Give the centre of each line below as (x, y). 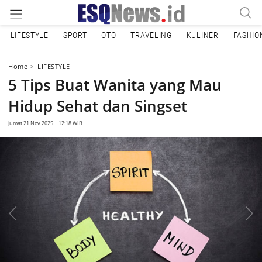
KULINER (202, 35)
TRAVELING (151, 35)
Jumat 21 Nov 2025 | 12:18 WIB (45, 123)
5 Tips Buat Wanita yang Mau (115, 85)
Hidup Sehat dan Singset (98, 106)
